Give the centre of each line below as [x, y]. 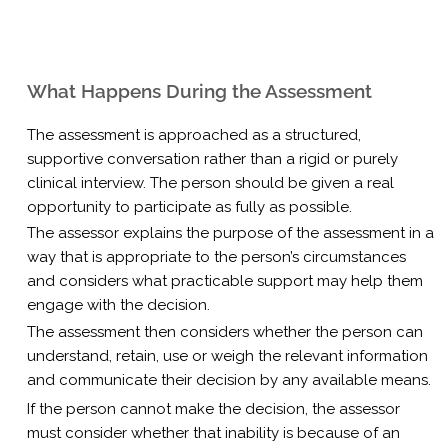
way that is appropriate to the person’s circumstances [217, 257]
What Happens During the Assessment [200, 90]
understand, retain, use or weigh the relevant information [228, 355]
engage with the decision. [119, 305]
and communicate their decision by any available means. [229, 379]
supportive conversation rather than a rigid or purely [213, 158]
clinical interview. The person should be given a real [211, 182]
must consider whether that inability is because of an [214, 432]
